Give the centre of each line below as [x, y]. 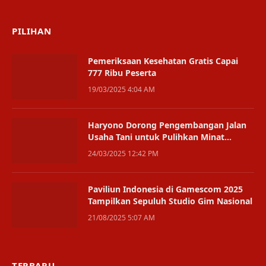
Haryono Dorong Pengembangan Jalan [167, 125]
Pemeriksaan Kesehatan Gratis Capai [163, 61]
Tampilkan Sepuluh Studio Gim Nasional [170, 201]
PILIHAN [32, 31]
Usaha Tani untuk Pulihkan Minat [156, 137]
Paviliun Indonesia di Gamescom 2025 [165, 189]
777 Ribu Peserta [122, 72]
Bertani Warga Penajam [136, 148]
